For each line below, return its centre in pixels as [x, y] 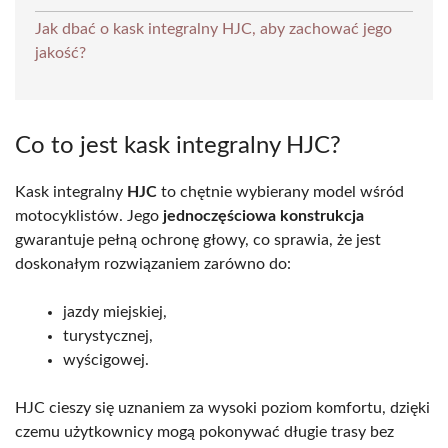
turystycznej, [108, 335]
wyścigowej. [106, 359]
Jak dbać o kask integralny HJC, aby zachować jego [213, 28]
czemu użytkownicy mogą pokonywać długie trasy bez [204, 431]
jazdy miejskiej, [115, 311]
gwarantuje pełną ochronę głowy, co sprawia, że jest [198, 239]
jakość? [60, 52]
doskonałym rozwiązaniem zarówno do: [153, 263]
